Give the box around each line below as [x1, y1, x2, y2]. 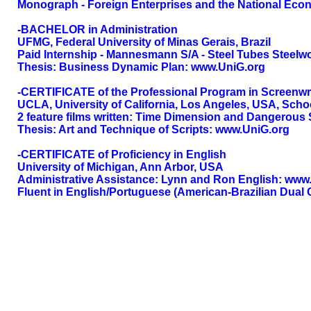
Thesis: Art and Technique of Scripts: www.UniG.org [17, 124, 289, 135]
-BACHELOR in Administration [17, 24, 178, 35]
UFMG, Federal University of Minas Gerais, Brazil [17, 36, 271, 48]
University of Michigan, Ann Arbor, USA [17, 161, 224, 173]
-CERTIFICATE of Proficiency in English [17, 149, 226, 160]
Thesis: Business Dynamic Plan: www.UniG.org [17, 61, 265, 73]
